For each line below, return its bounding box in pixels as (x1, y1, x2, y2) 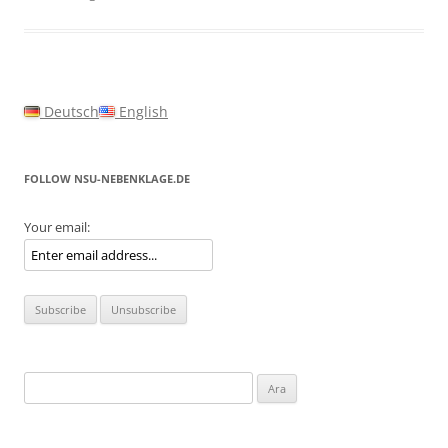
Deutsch (40, 102, 99, 121)
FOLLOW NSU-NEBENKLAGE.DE (24, 171, 190, 186)
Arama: (23, 374, 65, 392)
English (115, 102, 168, 121)
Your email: (24, 218, 90, 236)
